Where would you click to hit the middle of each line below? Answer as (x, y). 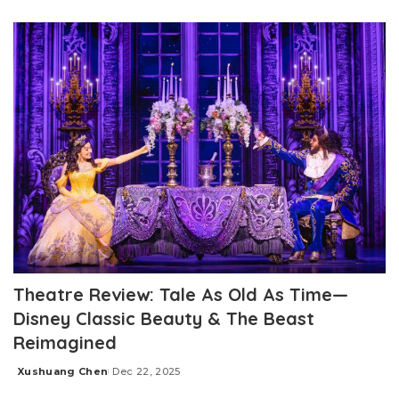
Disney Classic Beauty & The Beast (164, 319)
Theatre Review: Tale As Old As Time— (181, 295)
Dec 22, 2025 (147, 372)
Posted (34, 378)
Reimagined (65, 343)
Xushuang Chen (63, 372)
